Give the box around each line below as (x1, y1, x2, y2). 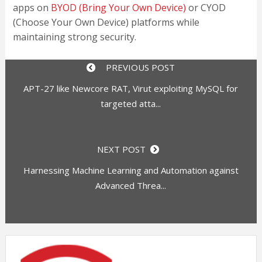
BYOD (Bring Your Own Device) (50, 1, 186, 15)
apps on (12, 1, 51, 15)
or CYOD (185, 1, 226, 15)
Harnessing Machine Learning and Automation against (23, 164, 239, 177)
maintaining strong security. (12, 30, 136, 44)
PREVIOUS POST (101, 61, 175, 74)
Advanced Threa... (95, 180, 167, 192)
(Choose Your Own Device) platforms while (12, 16, 199, 29)
